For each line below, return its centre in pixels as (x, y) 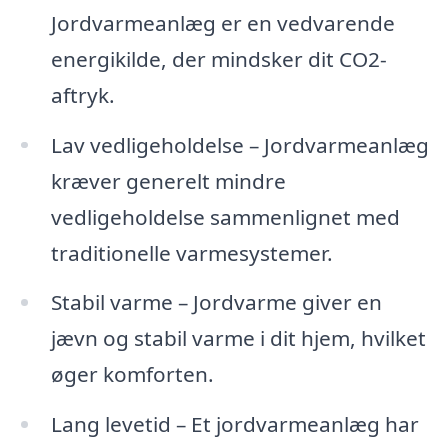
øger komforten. (132, 374)
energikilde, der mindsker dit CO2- (218, 58)
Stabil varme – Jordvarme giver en (216, 302)
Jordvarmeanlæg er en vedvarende (222, 22)
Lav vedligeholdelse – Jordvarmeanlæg (239, 144)
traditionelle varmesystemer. (191, 252)
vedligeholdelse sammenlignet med (225, 216)
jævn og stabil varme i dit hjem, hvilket (238, 338)
